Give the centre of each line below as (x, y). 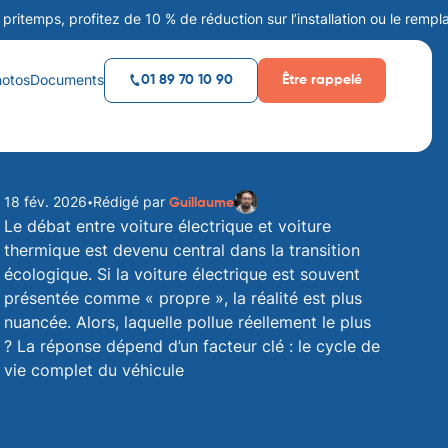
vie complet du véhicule (94, 370)
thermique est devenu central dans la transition (182, 250)
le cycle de (339, 346)
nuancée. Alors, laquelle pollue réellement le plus (187, 322)
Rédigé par (129, 201)
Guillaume (201, 203)
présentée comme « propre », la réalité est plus (183, 298)
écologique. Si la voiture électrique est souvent (182, 274)
